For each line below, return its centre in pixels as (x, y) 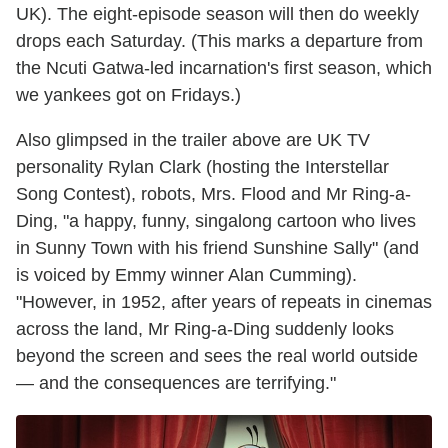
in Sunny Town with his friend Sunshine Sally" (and (217, 248)
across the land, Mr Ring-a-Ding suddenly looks (205, 329)
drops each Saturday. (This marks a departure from (219, 41)
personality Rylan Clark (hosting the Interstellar (202, 167)
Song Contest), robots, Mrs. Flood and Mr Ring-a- (213, 194)
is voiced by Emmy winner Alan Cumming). (186, 275)
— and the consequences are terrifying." (176, 383)
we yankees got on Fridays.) (128, 95)
